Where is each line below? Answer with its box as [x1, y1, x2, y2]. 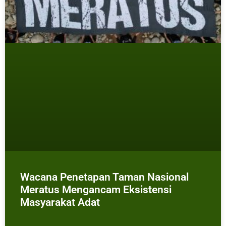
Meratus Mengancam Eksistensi [20, 183, 172, 196]
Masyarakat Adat [20, 196, 100, 208]
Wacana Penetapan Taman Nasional [20, 171, 189, 183]
